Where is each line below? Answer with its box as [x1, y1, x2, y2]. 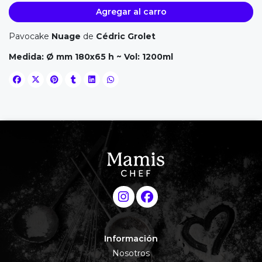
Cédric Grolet [96, 31, 156, 42]
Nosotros [112, 248, 150, 259]
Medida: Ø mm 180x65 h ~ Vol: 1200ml [9, 51, 173, 63]
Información [104, 233, 158, 244]
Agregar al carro [95, 6, 167, 17]
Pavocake [9, 31, 51, 42]
